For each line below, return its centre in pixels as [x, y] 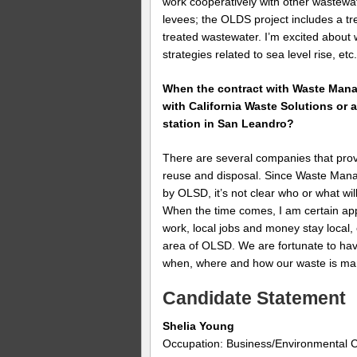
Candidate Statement [255, 298]
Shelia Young [199, 326]
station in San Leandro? [229, 123]
